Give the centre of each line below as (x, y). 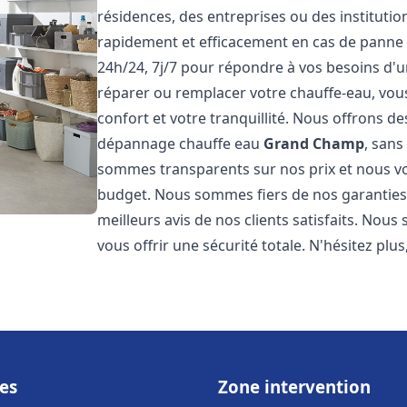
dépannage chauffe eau (181, 144)
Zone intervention (294, 387)
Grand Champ (314, 144)
